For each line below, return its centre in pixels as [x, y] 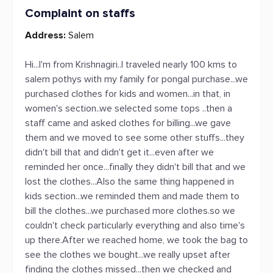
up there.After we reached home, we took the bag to [136, 240]
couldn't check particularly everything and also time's [135, 225]
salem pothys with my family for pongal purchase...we [136, 79]
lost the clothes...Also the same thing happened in [129, 182]
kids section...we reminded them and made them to [132, 196]
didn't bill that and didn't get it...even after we [119, 152]
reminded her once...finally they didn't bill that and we [135, 167]
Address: [45, 35]
